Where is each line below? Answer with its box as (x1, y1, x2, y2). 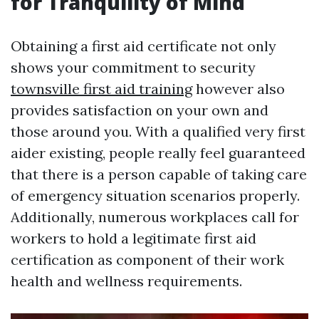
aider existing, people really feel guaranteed (11, 144, 305, 162)
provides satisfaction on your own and (11, 101, 268, 120)
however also (192, 80, 285, 98)
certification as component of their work (11, 251, 284, 269)
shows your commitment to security (11, 58, 256, 77)
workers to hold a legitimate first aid (11, 229, 256, 248)
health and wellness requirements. (11, 272, 242, 291)
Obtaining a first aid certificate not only (11, 37, 276, 56)
